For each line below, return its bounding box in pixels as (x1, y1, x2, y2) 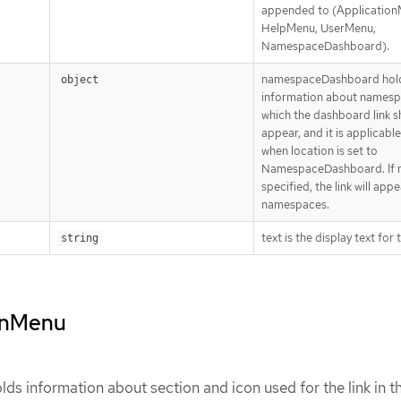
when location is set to (261, 143, 378, 159)
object (61, 73, 98, 87)
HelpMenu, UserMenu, (261, 21, 376, 37)
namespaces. (261, 197, 329, 213)
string (61, 232, 98, 245)
